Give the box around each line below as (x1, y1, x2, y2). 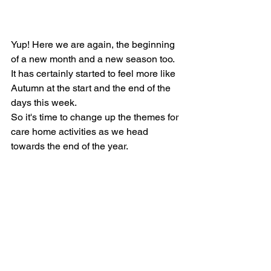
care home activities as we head (11, 126, 151, 137)
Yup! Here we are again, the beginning (11, 39, 177, 50)
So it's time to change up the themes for (11, 111, 181, 123)
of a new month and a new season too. (11, 53, 179, 65)
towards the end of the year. (11, 140, 128, 152)
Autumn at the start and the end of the (11, 82, 173, 94)
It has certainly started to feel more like (11, 68, 178, 79)
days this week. (11, 97, 79, 108)
